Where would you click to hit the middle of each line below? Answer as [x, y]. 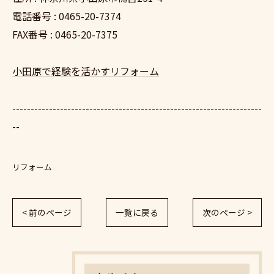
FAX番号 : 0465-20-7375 [65, 34]
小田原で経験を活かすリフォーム [86, 71]
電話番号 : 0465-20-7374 [67, 16]
